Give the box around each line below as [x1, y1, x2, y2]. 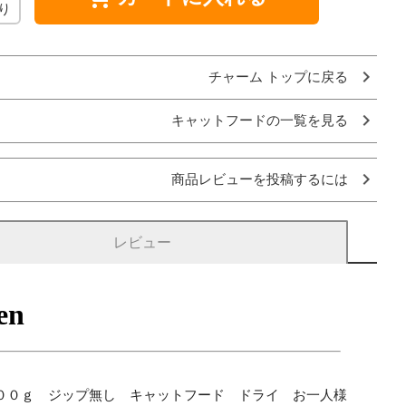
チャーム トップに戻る [208, 69, 348, 84]
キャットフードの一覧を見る [171, 112, 348, 128]
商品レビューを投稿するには [171, 171, 348, 187]
